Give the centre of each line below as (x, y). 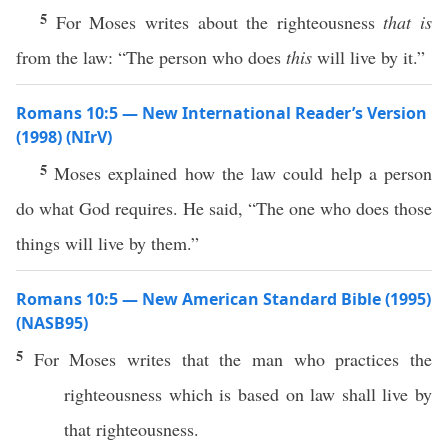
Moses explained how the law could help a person (243, 173)
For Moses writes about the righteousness (219, 22)
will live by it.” (368, 57)
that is (407, 22)
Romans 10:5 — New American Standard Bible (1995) (223, 299)
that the (212, 359)
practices (367, 359)
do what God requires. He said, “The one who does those (224, 208)
